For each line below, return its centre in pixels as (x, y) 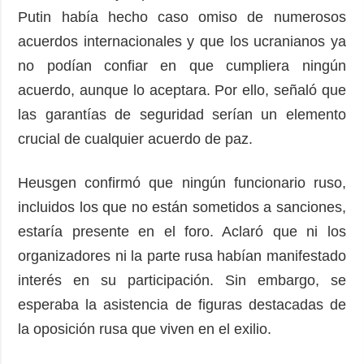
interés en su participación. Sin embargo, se (182, 280)
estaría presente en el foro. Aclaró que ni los (182, 231)
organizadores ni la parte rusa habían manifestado (182, 256)
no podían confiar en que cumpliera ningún (182, 65)
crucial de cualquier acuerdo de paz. (136, 139)
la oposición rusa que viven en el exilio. (145, 329)
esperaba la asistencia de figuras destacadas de (182, 304)
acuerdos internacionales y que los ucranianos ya (182, 41)
